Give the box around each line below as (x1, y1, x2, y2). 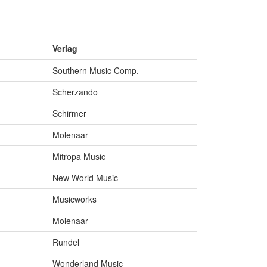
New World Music (52, 172, 118, 184)
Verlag (52, 42, 77, 55)
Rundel (52, 236, 79, 249)
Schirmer (52, 107, 86, 120)
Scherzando (52, 86, 98, 98)
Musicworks (52, 193, 97, 206)
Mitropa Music (52, 150, 105, 163)
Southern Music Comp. (52, 64, 139, 77)
